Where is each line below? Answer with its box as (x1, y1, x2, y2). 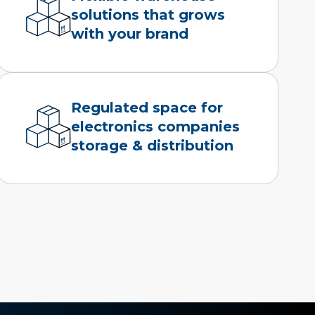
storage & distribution (70, 136, 233, 154)
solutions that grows (70, 6, 225, 23)
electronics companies (70, 117, 240, 135)
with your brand (70, 25, 188, 42)
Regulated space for (70, 98, 223, 116)
